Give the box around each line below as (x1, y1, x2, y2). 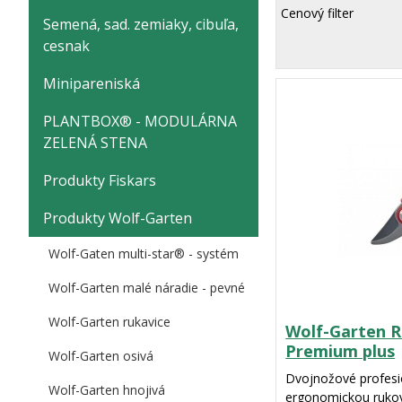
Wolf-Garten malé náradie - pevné (48, 279, 245, 296)
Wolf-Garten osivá (48, 347, 153, 364)
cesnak (43, 36, 90, 56)
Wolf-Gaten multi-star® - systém (48, 245, 239, 262)
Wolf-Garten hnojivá (48, 381, 165, 398)
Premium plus (285, 340, 396, 362)
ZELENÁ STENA (43, 133, 147, 153)
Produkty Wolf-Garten (43, 208, 192, 228)
